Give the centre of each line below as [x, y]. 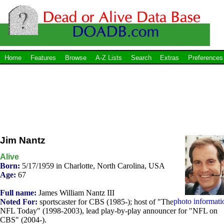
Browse [75, 58]
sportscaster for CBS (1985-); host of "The [105, 201]
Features [43, 58]
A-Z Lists [108, 58]
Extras [170, 58]
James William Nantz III [75, 192]
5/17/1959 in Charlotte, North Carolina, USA [93, 165]
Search [141, 58]
